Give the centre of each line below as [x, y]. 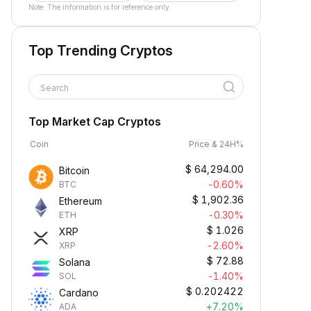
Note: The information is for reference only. [100, 7]
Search [56, 88]
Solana [75, 262]
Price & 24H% [216, 144]
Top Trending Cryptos [101, 51]
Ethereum [81, 201]
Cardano [79, 293]
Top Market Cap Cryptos [95, 121]
